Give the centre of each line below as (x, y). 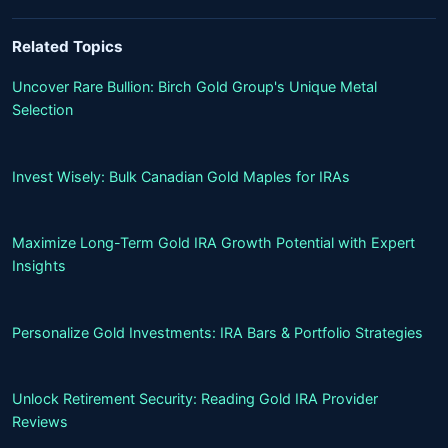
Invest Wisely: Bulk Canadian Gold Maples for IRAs (181, 176)
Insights (39, 265)
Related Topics (67, 46)
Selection (42, 109)
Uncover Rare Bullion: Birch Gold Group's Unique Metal (194, 86)
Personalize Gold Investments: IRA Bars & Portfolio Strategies (217, 332)
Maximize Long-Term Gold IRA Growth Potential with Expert (213, 242)
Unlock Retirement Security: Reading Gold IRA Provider (195, 398)
